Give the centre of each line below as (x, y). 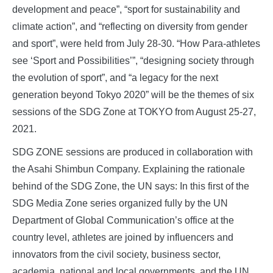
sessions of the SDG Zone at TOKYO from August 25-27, (134, 112)
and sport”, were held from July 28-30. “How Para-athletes (136, 44)
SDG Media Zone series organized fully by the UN (120, 204)
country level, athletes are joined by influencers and (123, 238)
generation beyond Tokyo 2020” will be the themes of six (133, 95)
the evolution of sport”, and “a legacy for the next (115, 78)
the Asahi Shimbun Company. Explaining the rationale (129, 169)
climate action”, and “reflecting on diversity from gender (130, 27)
